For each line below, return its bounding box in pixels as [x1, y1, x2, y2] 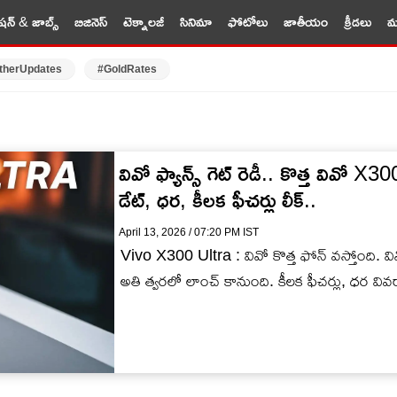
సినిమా [179, 14, 212, 29]
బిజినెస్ [74, 14, 107, 29]
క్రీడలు [343, 14, 371, 29]
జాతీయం [283, 14, 328, 29]
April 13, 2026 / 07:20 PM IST [119, 226, 259, 238]
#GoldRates [97, 63, 157, 75]
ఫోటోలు [227, 14, 268, 29]
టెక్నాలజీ [122, 14, 164, 29]
